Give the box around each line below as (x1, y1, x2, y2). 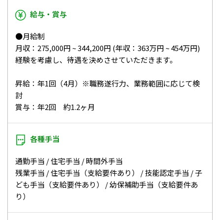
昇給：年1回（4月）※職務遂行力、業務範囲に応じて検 (15, 78, 200, 88)
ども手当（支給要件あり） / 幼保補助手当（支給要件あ (15, 179, 198, 190)
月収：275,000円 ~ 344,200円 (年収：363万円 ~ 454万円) (15, 42, 200, 53)
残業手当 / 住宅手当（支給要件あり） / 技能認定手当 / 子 (15, 167, 202, 178)
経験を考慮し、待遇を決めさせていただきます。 (15, 54, 177, 65)
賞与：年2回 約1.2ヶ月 (15, 101, 95, 112)
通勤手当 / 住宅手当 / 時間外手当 (15, 155, 123, 166)
